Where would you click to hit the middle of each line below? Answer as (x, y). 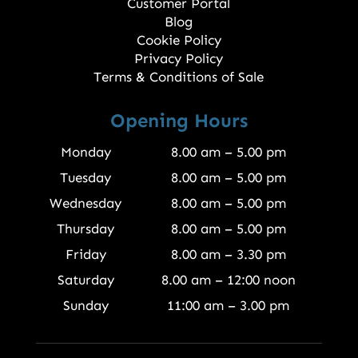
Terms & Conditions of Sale (179, 77)
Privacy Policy (179, 59)
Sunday (86, 306)
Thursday (86, 229)
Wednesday (86, 203)
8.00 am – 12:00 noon (228, 280)
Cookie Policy (179, 40)
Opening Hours (179, 121)
